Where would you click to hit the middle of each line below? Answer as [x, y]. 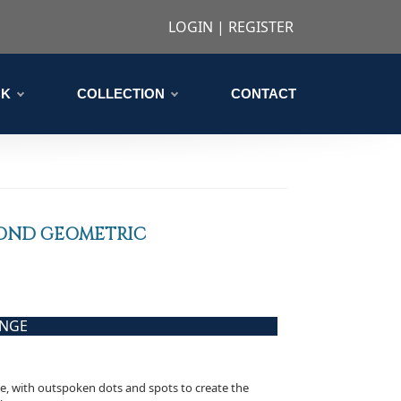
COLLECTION [121, 94]
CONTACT [264, 94]
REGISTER [260, 27]
